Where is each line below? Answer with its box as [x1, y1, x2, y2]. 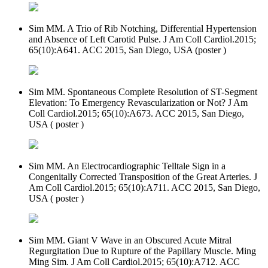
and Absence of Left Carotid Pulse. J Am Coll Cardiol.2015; [29, 33, 256, 44]
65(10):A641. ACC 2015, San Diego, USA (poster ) [29, 44, 226, 55]
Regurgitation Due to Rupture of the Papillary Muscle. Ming [29, 245, 256, 256]
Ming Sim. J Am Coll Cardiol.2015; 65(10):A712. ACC [29, 256, 240, 267]
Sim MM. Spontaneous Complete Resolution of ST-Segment [29, 86, 257, 97]
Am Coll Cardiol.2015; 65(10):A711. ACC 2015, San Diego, [29, 182, 260, 193]
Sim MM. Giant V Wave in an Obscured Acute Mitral [29, 234, 232, 245]
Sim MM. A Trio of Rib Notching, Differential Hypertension [29, 23, 257, 33]
